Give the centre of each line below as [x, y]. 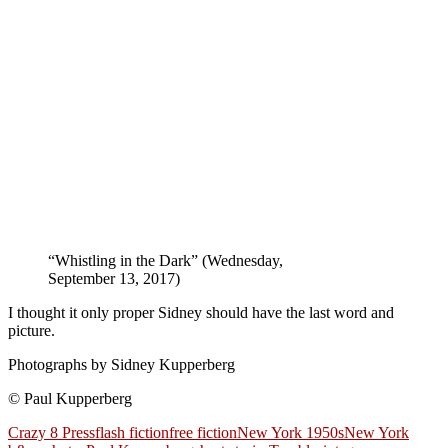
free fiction [203, 433]
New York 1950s [290, 433]
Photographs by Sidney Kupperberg [121, 365]
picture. [31, 331]
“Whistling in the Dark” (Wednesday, [165, 261]
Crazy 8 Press [51, 433]
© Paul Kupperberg [70, 399]
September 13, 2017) [114, 279]
